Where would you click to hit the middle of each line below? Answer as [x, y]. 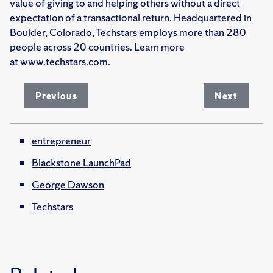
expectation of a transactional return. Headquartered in [131, 18]
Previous [56, 96]
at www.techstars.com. [60, 62]
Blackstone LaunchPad [81, 163]
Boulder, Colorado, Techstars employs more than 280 [128, 32]
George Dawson [68, 185]
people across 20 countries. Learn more [97, 47]
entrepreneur [61, 141]
